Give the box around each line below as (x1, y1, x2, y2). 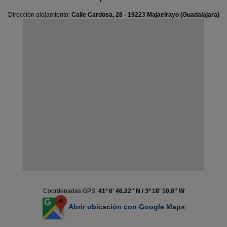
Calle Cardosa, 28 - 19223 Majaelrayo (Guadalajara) (71, 11, 219, 18)
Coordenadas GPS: (43, 187, 98, 195)
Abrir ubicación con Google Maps (66, 202, 185, 211)
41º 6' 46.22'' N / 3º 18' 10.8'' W (98, 187, 184, 195)
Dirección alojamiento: (8, 11, 71, 18)
